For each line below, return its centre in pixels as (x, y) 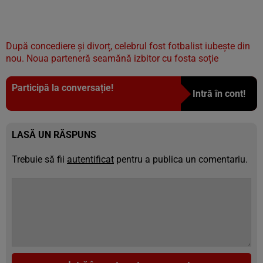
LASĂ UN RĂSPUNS (54, 135)
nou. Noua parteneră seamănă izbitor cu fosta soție (112, 58)
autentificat (90, 159)
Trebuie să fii (39, 159)
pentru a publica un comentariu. (181, 159)
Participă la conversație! (63, 88)
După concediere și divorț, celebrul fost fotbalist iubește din (128, 46)
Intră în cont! (219, 94)
